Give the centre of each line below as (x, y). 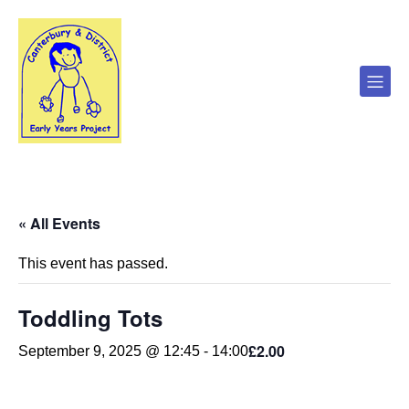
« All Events (59, 223)
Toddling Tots (90, 318)
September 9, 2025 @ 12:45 (109, 351)
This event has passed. (93, 263)
